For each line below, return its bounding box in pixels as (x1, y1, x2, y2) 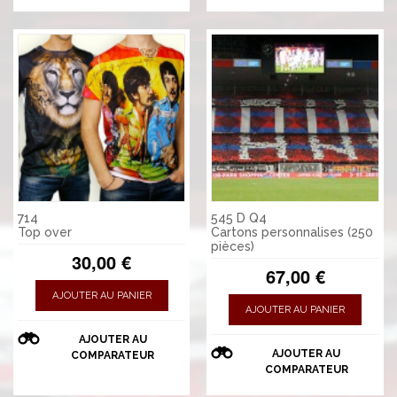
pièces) (211, 238, 255, 253)
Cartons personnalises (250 (211, 224, 374, 239)
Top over (18, 224, 72, 239)
